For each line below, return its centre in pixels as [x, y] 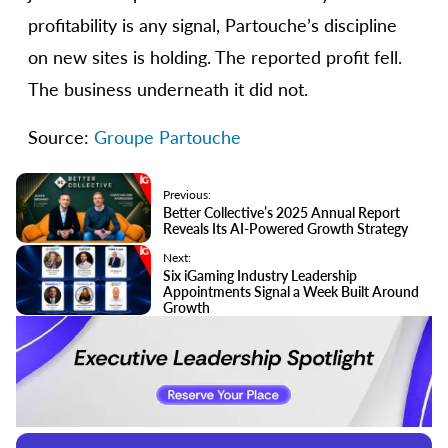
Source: [61, 137]
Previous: [187, 194]
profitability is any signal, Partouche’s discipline [212, 25]
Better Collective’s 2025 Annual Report [281, 212]
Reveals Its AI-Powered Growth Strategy [285, 228]
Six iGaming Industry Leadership [260, 276]
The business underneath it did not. [168, 89]
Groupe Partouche [167, 137]
